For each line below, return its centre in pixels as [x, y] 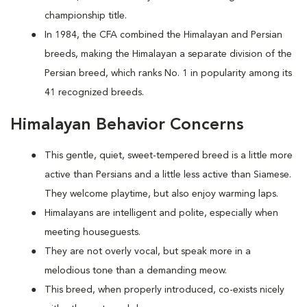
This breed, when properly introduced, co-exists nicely [164, 290]
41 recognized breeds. [94, 93]
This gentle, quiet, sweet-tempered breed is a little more [169, 156]
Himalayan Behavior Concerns [127, 125]
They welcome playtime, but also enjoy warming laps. [161, 194]
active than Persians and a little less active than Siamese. [168, 175]
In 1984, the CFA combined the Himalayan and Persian [163, 35]
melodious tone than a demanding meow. [136, 271]
